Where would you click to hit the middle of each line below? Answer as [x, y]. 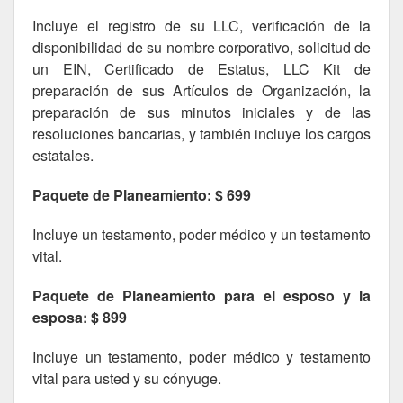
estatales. [63, 155]
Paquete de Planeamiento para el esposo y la [201, 296]
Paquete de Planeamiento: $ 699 [142, 195]
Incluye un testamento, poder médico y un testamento [201, 234]
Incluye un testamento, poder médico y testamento [201, 357]
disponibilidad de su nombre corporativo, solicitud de [201, 47]
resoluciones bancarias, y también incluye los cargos [201, 134]
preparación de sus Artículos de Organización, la [201, 90]
